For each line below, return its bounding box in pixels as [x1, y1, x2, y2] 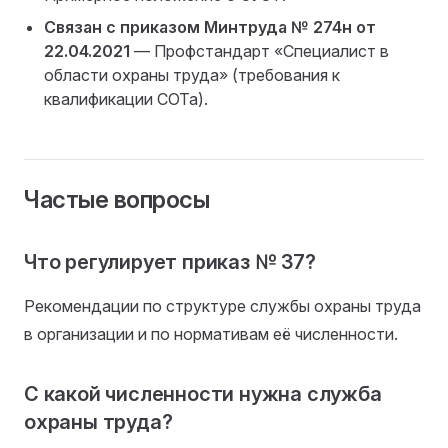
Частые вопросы [24, 185, 210, 214]
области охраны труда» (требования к [44, 65, 340, 85]
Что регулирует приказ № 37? [24, 250, 316, 274]
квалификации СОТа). [44, 89, 208, 109]
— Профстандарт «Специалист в [130, 41, 389, 61]
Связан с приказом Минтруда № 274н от [44, 17, 376, 37]
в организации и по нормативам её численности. [24, 324, 398, 344]
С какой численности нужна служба [24, 382, 382, 406]
